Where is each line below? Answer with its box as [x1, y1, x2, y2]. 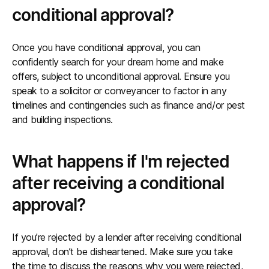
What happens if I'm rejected [12, 151, 230, 172]
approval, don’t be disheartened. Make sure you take [12, 246, 233, 258]
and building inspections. [12, 113, 113, 125]
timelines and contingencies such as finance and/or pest [12, 99, 245, 111]
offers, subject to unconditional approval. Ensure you [12, 70, 230, 82]
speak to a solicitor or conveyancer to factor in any [12, 85, 227, 97]
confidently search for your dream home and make [12, 56, 224, 68]
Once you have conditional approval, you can [12, 41, 201, 53]
